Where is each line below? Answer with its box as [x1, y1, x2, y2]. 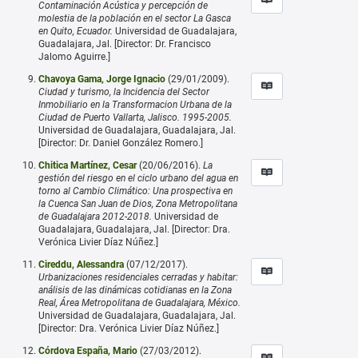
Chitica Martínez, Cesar [38, 159, 137, 171]
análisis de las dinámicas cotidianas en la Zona [38, 284, 232, 296]
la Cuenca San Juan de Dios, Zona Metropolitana [38, 197, 237, 209]
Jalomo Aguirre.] [38, 50, 110, 62]
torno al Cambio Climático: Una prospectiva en [38, 185, 233, 197]
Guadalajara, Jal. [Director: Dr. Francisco [38, 38, 211, 50]
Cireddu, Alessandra [38, 258, 124, 270]
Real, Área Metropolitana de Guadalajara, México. [38, 296, 241, 308]
